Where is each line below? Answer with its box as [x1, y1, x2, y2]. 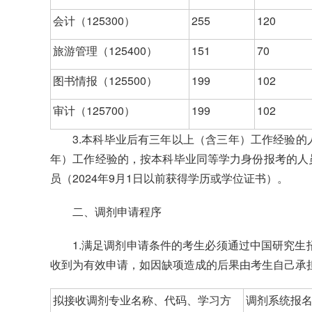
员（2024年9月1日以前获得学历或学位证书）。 [50, 170, 288, 187]
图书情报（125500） [53, 72, 157, 89]
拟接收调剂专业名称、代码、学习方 [53, 292, 231, 309]
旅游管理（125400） [53, 42, 157, 59]
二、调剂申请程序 [72, 203, 162, 220]
